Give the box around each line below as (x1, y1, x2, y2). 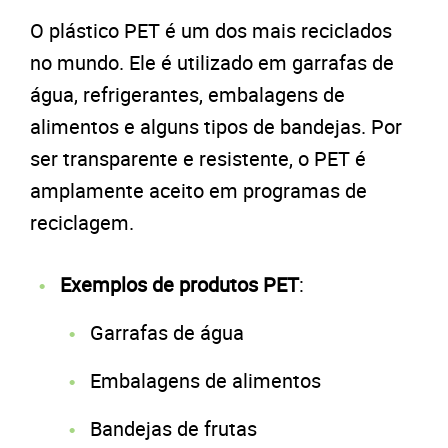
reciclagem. (30, 208, 134, 236)
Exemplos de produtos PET (60, 270, 299, 298)
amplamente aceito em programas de (30, 176, 367, 204)
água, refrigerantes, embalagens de (30, 80, 345, 108)
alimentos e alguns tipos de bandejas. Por (30, 112, 402, 140)
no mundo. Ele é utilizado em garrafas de (30, 48, 394, 76)
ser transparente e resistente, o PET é (30, 144, 366, 172)
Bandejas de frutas (90, 414, 257, 442)
